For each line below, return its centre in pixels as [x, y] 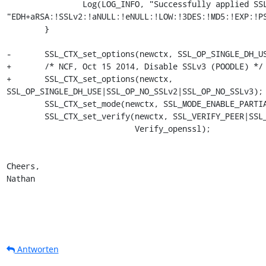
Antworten [37, 249]
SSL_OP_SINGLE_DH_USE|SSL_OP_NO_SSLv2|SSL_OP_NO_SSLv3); [134, 91]
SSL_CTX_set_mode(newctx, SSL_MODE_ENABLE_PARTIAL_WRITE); [25, 103]
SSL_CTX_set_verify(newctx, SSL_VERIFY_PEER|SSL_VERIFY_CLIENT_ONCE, [25, 116]
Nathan [20, 178]
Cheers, [23, 166]
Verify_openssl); [70, 128]
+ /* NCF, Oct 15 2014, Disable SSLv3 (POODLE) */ [134, 66]
